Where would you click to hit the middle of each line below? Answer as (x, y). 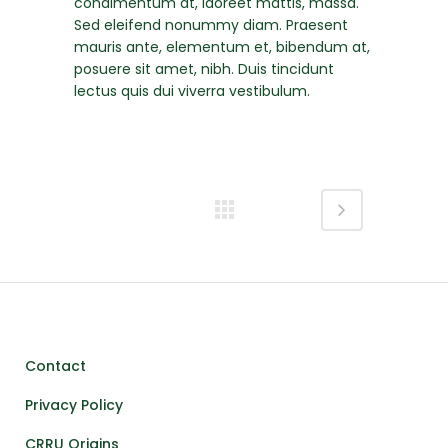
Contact (55, 366)
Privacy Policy (74, 405)
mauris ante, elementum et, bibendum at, (222, 46)
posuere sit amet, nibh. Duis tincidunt (204, 68)
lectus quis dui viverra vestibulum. (192, 90)
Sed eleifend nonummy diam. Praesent (211, 24)
